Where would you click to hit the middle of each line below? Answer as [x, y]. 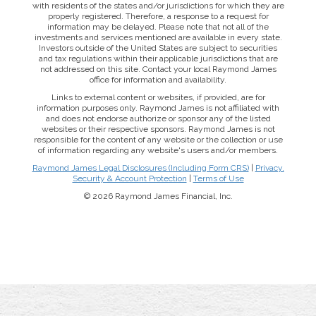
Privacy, [269, 168]
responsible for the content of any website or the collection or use [158, 140]
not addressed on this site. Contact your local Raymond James [158, 69]
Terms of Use [218, 178]
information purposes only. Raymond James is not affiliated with [158, 108]
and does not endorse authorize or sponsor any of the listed [158, 119]
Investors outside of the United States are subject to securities [158, 48]
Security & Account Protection [129, 178]
